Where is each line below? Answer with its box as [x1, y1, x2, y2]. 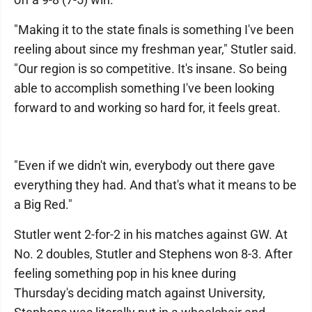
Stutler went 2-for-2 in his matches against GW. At [14, 227, 288, 242]
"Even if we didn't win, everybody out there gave [14, 158, 275, 173]
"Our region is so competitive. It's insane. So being [14, 61, 287, 76]
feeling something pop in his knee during [14, 266, 236, 281]
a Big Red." [14, 197, 72, 212]
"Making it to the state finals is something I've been [14, 22, 294, 37]
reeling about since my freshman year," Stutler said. [14, 42, 297, 56]
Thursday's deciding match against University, [14, 286, 265, 300]
